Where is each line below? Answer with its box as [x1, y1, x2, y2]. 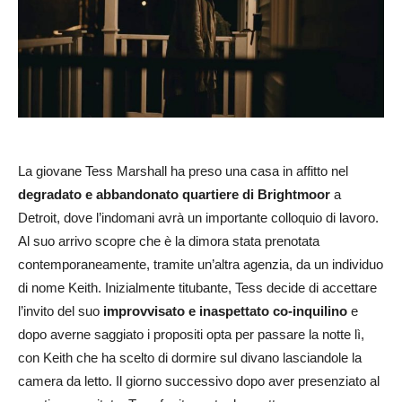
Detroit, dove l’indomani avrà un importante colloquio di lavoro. [18, 209, 379, 225]
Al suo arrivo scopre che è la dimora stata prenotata [18, 232, 319, 249]
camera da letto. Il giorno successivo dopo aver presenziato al [18, 372, 380, 389]
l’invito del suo [18, 302, 103, 319]
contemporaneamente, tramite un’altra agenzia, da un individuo [18, 256, 383, 272]
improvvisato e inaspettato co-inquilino [103, 302, 347, 319]
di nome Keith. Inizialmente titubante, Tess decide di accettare [18, 279, 377, 295]
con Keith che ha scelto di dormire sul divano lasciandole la [18, 349, 362, 365]
